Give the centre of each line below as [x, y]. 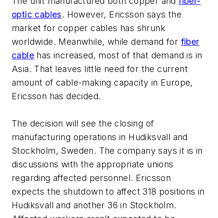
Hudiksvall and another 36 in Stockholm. [94, 205]
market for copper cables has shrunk [89, 28]
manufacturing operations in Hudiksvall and [100, 137]
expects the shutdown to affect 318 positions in [108, 192]
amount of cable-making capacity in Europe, [102, 83]
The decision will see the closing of [83, 124]
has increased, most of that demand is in [118, 55]
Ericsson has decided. [56, 96]
